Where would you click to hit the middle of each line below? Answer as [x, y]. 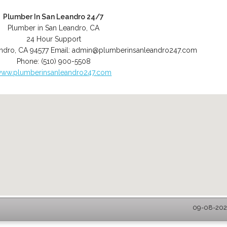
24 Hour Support [53, 39]
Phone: [29, 61]
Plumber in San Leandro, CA [54, 28]
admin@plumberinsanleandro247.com [134, 50]
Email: [61, 50]
